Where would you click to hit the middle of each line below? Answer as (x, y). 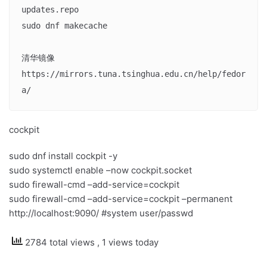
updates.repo (50, 10)
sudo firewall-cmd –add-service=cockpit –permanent (121, 199)
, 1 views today (128, 242)
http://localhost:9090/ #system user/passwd (101, 213)
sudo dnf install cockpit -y (63, 156)
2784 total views (60, 242)
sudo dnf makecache (64, 26)
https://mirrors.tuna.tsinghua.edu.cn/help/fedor (133, 74)
